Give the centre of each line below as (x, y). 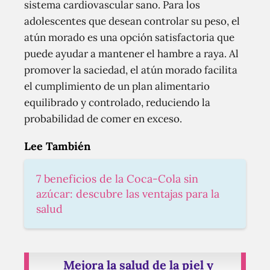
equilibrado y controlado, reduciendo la (117, 102)
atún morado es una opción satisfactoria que (129, 37)
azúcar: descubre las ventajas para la (128, 193)
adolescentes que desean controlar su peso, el (132, 21)
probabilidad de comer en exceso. (103, 118)
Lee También (57, 146)
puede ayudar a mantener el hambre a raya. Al (131, 53)
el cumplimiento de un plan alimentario (117, 86)
